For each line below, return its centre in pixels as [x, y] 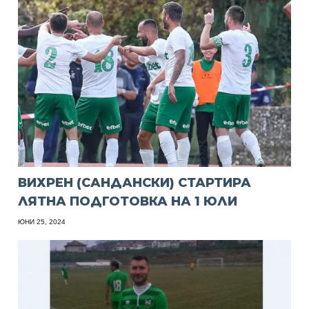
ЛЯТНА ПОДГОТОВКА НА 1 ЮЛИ [128, 201]
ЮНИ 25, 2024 [42, 221]
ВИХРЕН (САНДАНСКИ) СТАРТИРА [135, 182]
